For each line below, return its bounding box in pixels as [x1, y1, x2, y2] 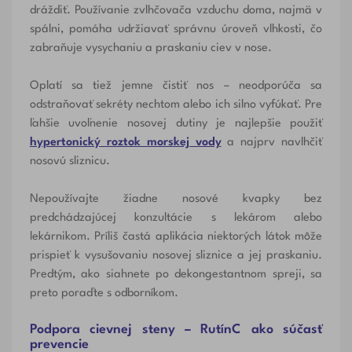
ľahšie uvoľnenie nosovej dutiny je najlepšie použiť [29, 118, 323, 130]
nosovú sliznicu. [29, 156, 110, 168]
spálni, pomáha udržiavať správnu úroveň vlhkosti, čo [29, 24, 323, 36]
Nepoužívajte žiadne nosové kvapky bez [29, 193, 323, 206]
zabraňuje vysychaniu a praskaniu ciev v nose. [29, 42, 272, 55]
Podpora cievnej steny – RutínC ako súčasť [29, 323, 323, 337]
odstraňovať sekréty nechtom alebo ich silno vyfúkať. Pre [29, 99, 323, 112]
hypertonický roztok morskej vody [29, 137, 222, 149]
